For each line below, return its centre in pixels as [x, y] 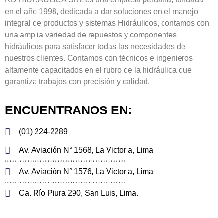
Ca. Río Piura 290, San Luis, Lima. [78, 193]
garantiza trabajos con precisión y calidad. [77, 81]
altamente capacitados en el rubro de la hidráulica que [98, 70]
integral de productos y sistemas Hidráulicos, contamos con [107, 23]
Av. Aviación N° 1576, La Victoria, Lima [86, 172]
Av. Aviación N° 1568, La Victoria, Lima [86, 150]
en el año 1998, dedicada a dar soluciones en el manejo [101, 11]
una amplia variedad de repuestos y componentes [91, 35]
